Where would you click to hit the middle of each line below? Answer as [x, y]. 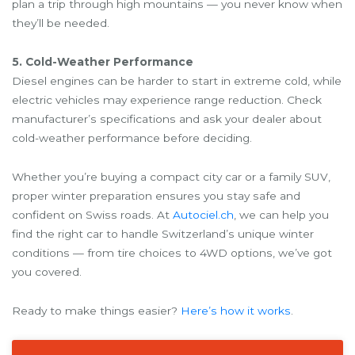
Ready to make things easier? [96, 310]
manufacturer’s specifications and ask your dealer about [167, 118]
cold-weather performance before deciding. [132, 137]
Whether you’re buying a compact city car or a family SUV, [171, 176]
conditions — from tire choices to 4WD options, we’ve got [172, 252]
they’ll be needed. [61, 23]
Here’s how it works [236, 310]
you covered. [47, 271]
